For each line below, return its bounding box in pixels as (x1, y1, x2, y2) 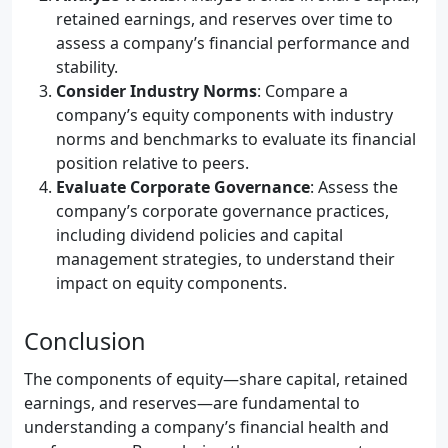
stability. (56, 56, 118, 78)
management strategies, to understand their (56, 248, 395, 270)
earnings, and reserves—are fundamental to (24, 392, 360, 414)
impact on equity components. (56, 272, 287, 294)
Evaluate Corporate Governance (56, 176, 310, 198)
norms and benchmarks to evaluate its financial (56, 128, 416, 150)
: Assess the (310, 176, 398, 198)
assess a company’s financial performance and (56, 32, 410, 54)
